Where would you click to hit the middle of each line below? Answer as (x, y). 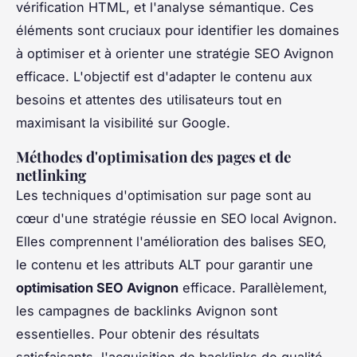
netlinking (51, 175)
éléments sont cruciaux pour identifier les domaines (178, 30)
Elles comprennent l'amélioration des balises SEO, (171, 241)
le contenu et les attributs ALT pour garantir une (165, 264)
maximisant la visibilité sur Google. (123, 122)
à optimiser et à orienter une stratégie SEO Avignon (175, 53)
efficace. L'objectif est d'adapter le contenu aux (164, 76)
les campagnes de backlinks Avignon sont (147, 310)
